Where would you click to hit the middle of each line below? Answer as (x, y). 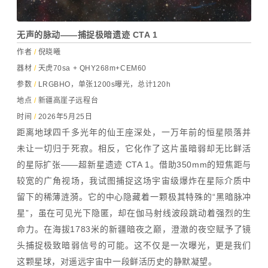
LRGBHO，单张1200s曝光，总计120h (104, 84)
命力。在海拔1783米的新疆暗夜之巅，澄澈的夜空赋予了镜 (134, 229)
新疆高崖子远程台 (67, 100)
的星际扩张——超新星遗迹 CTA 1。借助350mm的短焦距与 (134, 164)
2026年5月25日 (65, 116)
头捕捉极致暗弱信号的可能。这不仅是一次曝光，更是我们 (134, 245)
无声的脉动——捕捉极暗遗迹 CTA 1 (87, 34)
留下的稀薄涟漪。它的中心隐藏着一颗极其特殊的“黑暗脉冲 (134, 197)
